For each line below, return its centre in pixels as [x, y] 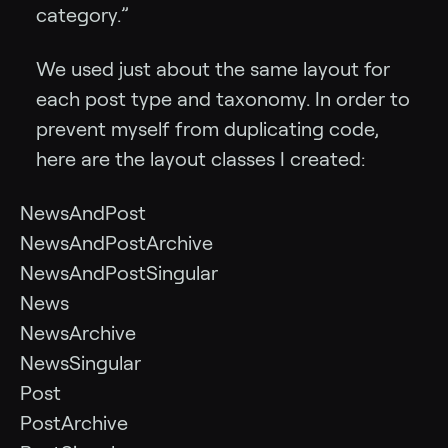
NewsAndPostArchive [116, 243]
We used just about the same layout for [213, 69]
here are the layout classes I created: [200, 159]
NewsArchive [78, 333]
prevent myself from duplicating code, [207, 129]
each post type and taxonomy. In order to [223, 99]
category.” [82, 15]
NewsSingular [80, 363]
